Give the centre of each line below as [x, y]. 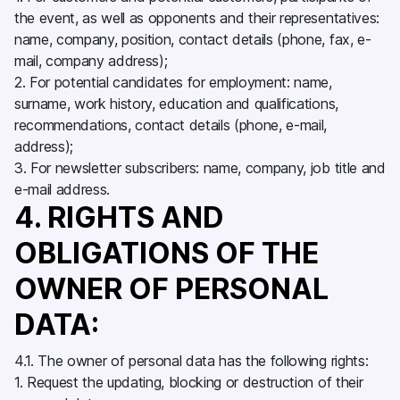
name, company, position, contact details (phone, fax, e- [193, 39]
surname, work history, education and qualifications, [176, 104]
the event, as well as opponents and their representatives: [197, 18]
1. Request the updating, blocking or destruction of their [189, 382]
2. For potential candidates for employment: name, [173, 82]
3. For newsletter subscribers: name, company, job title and [200, 168]
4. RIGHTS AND [119, 217]
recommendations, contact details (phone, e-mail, [171, 125]
